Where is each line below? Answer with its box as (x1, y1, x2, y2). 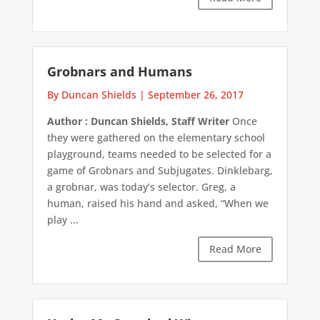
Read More (209, 242, 262, 256)
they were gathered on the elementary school (46, 131, 265, 145)
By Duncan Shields (46, 88, 136, 102)
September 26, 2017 (147, 88, 244, 102)
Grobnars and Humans (46, 63, 192, 81)
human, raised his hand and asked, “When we (46, 196, 269, 211)
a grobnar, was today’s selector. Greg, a (46, 180, 236, 194)
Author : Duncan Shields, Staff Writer (46, 114, 229, 129)
